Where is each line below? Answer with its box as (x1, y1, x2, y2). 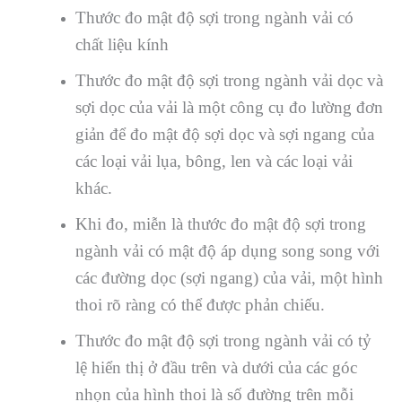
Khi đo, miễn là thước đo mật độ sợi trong (74, 214, 366, 233)
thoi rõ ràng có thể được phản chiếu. (74, 294, 325, 314)
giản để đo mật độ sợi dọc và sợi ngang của (74, 124, 374, 144)
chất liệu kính (74, 34, 169, 54)
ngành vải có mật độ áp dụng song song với (74, 240, 380, 260)
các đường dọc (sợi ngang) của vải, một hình (74, 267, 383, 287)
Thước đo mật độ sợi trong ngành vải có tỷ (74, 330, 371, 350)
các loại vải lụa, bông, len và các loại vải (74, 151, 353, 170)
